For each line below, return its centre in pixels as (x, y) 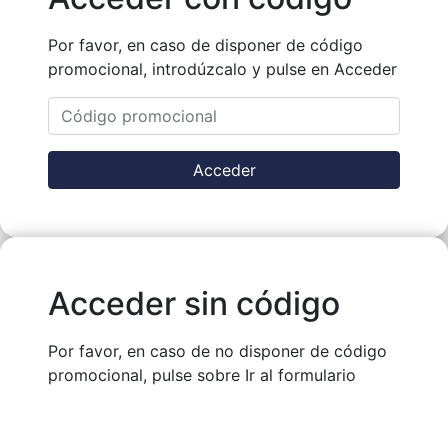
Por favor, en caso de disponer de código (205, 45)
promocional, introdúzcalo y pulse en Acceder (222, 69)
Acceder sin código (194, 304)
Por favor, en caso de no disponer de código (217, 351)
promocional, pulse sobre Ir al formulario (202, 375)
